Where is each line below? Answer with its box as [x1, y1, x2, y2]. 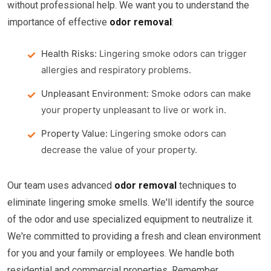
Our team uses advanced [7, 180, 114, 191]
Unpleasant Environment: [41, 88, 149, 99]
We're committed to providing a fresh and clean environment [7, 230, 261, 242]
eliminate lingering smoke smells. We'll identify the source [7, 197, 254, 208]
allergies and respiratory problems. [41, 64, 191, 76]
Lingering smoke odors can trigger [97, 48, 247, 59]
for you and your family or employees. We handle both [7, 247, 234, 259]
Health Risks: [41, 48, 97, 59]
